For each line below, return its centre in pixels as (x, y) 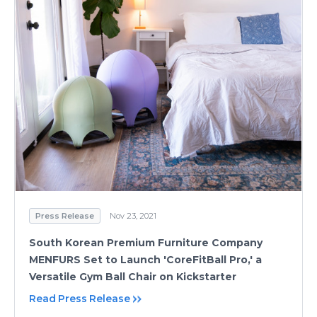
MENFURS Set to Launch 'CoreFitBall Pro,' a (145, 259)
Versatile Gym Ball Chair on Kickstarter (133, 276)
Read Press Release (80, 298)
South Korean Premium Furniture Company (146, 242)
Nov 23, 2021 (133, 215)
